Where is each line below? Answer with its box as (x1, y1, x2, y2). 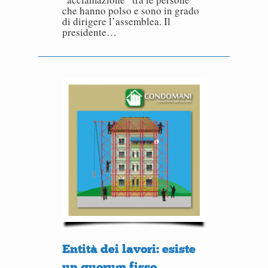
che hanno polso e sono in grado (62, 4, 199, 17)
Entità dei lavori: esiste (62, 242, 196, 256)
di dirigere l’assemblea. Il (62, 14, 170, 28)
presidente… (62, 25, 117, 39)
